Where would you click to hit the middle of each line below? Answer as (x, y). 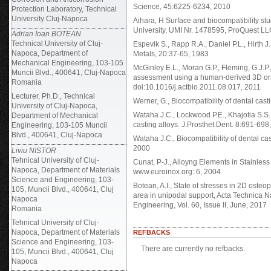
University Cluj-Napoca (50, 18)
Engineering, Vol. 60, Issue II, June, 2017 (200, 205)
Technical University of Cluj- (57, 44)
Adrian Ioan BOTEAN (46, 34)
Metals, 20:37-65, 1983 (171, 54)
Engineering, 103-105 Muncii (59, 125)
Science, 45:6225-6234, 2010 (182, 7)
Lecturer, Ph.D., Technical (53, 96)
